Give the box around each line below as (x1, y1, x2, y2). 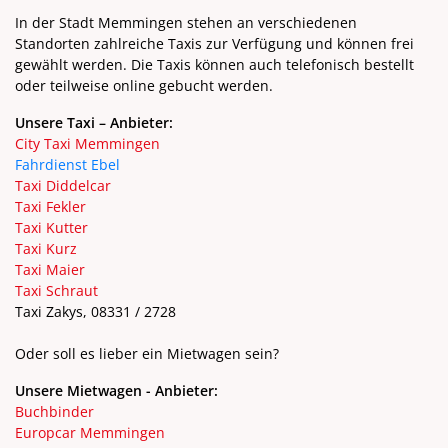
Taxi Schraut (15, 280, 98, 300)
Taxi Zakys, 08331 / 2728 (15, 301, 176, 321)
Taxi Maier (15, 259, 85, 279)
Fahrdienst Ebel (15, 154, 120, 174)
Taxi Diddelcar (15, 175, 111, 195)
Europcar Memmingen (15, 422, 165, 442)
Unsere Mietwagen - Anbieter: (15, 380, 218, 400)
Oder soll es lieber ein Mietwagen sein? (15, 343, 279, 363)
